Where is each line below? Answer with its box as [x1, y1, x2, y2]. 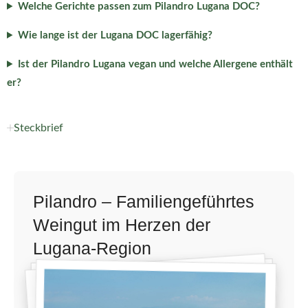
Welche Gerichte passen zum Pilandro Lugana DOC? [17, 1, 260, 12]
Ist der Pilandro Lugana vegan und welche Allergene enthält [17, 59, 293, 69]
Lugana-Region [33, 239, 151, 258]
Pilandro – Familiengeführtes [33, 192, 254, 211]
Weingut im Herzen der [33, 216, 210, 234]
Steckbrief [14, 122, 63, 133]
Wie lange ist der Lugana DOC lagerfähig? [17, 30, 212, 41]
